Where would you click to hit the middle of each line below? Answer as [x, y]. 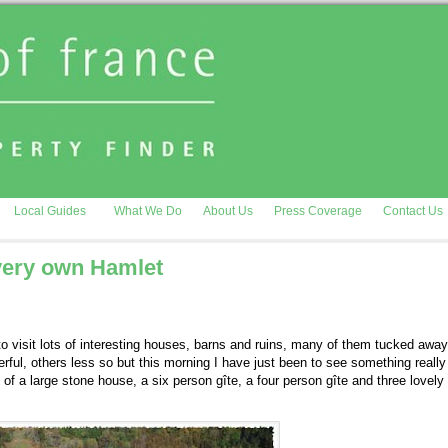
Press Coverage [318, 211]
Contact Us [413, 211]
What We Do [148, 211]
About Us [228, 211]
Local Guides [50, 211]
